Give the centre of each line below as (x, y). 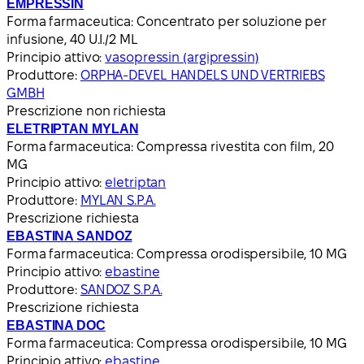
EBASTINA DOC (56, 325)
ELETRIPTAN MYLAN (73, 128)
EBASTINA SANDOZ (69, 236)
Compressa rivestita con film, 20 (235, 146)
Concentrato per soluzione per (232, 21)
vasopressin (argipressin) (182, 57)
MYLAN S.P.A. (118, 200)
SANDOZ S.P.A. (121, 289)
